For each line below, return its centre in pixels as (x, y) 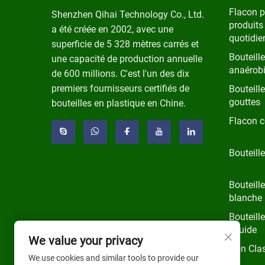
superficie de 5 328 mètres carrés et (125, 44)
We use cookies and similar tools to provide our (114, 258)
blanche (245, 198)
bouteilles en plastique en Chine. (119, 103)
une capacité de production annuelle (127, 59)
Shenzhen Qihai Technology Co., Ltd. (128, 14)
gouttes (245, 102)
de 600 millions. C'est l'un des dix (120, 73)
